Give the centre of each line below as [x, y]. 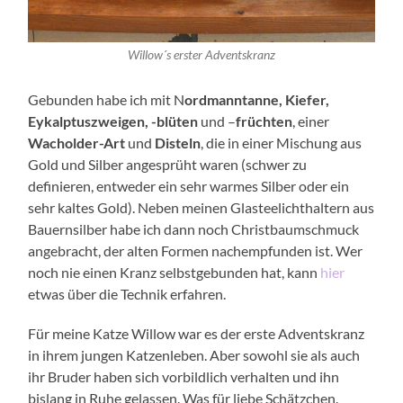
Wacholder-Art [77, 143]
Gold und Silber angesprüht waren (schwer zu [168, 165]
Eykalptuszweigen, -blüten [113, 121]
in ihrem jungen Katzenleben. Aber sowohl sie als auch [194, 355]
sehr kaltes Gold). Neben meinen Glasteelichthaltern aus [201, 208]
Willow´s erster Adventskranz [201, 55]
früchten [264, 121]
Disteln [178, 143]
